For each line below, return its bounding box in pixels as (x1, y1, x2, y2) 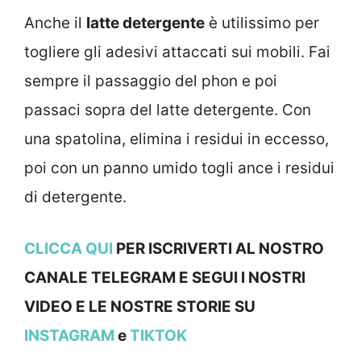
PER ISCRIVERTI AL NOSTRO (113, 239, 324, 259)
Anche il (24, 13, 86, 32)
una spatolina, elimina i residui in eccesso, (24, 129, 329, 148)
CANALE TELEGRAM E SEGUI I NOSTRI (24, 268, 305, 288)
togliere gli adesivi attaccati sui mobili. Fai (24, 42, 330, 61)
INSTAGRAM (24, 326, 114, 346)
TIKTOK (130, 326, 187, 346)
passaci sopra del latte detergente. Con (24, 100, 311, 119)
